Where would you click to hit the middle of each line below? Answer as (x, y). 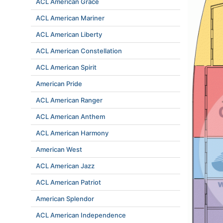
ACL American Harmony (72, 133)
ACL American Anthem (70, 116)
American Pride (59, 84)
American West (59, 149)
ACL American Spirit (66, 67)
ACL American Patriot (68, 182)
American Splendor (65, 199)
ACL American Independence (81, 215)
